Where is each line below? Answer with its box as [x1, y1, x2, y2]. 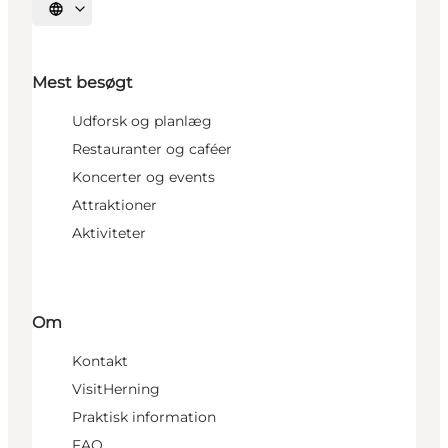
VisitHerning [72, 379, 160, 398]
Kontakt [72, 351, 128, 370]
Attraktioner [72, 196, 157, 215]
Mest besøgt [32, 73, 133, 93]
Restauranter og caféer [72, 140, 232, 159]
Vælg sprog [54, 8, 120, 23]
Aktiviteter [72, 224, 146, 243]
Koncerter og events [72, 168, 215, 187]
